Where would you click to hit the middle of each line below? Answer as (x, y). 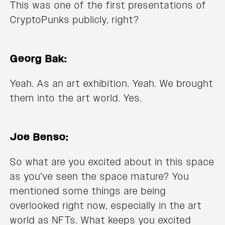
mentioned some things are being (88, 191)
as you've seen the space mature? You (100, 177)
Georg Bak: (39, 59)
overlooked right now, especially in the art (106, 206)
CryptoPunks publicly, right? (75, 20)
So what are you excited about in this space (112, 162)
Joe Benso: (39, 137)
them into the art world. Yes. (76, 98)
